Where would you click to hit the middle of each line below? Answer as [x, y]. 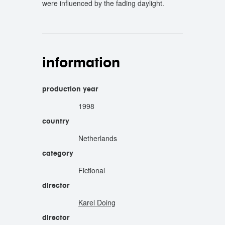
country [56, 121]
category [58, 153]
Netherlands [98, 138]
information [81, 62]
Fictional [92, 170]
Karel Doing [97, 202]
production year [70, 89]
